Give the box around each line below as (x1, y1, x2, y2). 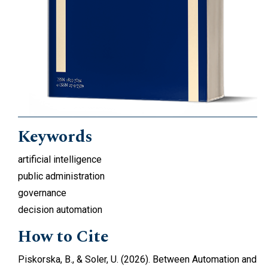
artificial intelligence (18, 154, 102, 166)
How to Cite (18, 224, 109, 250)
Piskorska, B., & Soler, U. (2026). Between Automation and (18, 254, 257, 266)
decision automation (18, 204, 102, 216)
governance (18, 187, 66, 199)
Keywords (18, 124, 93, 150)
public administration (18, 170, 105, 182)
